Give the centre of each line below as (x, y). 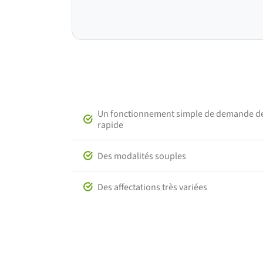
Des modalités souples (142, 156)
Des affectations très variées (152, 187)
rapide (110, 125)
